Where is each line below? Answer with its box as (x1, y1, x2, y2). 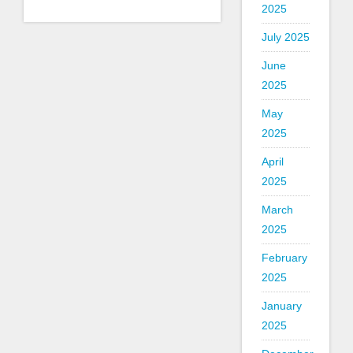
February (261, 251, 307, 264)
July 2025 (261, 31, 310, 43)
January (261, 299, 302, 312)
